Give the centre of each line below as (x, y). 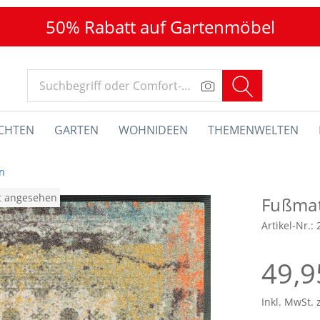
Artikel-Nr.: (289, 225)
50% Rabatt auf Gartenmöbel (160, 27)
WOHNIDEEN (153, 130)
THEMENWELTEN (253, 130)
